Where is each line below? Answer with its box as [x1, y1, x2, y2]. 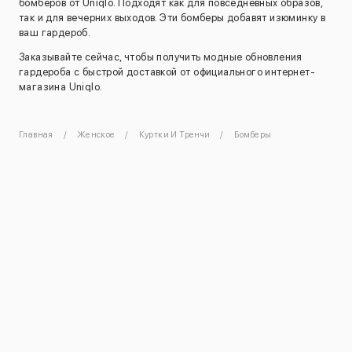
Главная [19, 130, 53, 141]
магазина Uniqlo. [19, 81, 103, 93]
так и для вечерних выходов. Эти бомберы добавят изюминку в [19, 12, 326, 24]
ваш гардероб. [19, 27, 91, 38]
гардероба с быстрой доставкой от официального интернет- [19, 66, 315, 79]
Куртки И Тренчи [138, 130, 211, 141]
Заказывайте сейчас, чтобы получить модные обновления [19, 51, 302, 64]
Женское [76, 130, 115, 141]
